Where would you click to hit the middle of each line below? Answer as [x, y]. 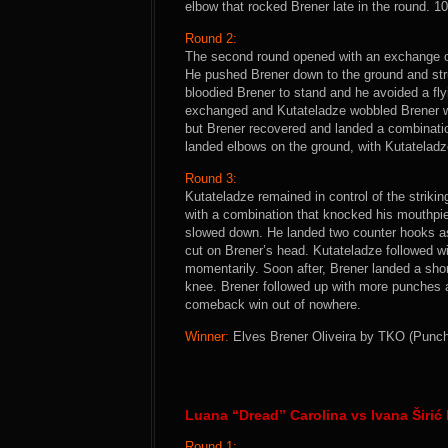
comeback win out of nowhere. [273, 304]
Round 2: [211, 38]
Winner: [207, 336]
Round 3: [211, 178]
